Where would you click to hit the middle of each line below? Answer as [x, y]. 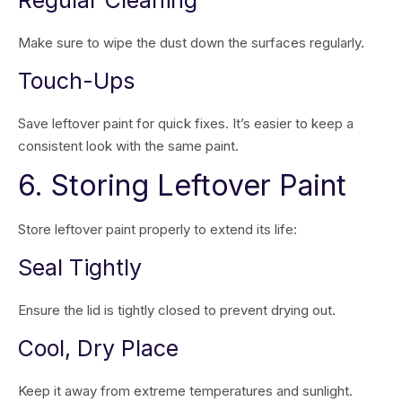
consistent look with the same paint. [128, 146]
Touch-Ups [76, 81]
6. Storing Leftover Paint [182, 185]
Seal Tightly [80, 267]
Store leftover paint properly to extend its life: [157, 229]
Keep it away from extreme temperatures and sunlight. [185, 391]
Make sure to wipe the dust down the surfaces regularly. [193, 43]
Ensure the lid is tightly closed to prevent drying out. [177, 310]
